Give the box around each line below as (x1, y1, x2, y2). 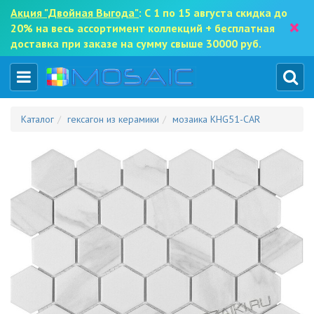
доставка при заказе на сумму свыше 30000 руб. (11, 36, 261, 50)
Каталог (21, 113, 54, 125)
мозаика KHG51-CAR (172, 113, 260, 125)
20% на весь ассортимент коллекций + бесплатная (11, 21, 275, 35)
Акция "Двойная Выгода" (11, 6, 139, 20)
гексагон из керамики (67, 113, 159, 125)
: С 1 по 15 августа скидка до (139, 6, 287, 20)
